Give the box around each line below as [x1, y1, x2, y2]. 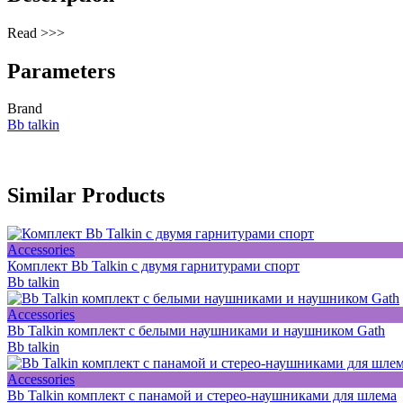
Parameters [7, 58, 115, 83]
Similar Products [7, 184, 165, 208]
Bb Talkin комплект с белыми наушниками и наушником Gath [7, 323, 385, 339]
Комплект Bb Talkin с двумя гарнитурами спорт [7, 258, 300, 274]
